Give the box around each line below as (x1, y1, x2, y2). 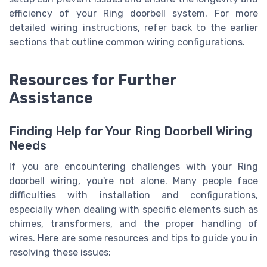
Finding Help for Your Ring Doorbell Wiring (9, 123, 252, 138)
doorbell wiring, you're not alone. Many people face (9, 175, 258, 187)
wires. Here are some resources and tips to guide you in (9, 232, 258, 244)
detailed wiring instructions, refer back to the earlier (9, 21, 258, 33)
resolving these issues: (9, 246, 111, 258)
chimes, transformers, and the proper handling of (9, 218, 258, 229)
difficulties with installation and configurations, (9, 189, 258, 201)
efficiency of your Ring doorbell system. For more (9, 7, 258, 19)
